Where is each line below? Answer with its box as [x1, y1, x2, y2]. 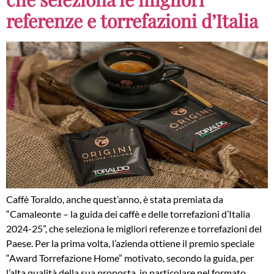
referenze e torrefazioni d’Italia [6, 8, 258, 33]
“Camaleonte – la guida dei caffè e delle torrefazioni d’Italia [6, 208, 250, 220]
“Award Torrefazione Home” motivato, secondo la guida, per [6, 252, 254, 264]
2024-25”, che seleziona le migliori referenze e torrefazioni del [6, 223, 262, 235]
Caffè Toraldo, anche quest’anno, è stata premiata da [6, 193, 223, 206]
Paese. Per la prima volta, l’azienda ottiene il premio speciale [6, 237, 254, 250]
